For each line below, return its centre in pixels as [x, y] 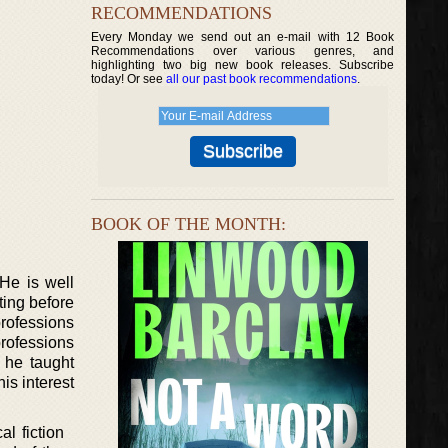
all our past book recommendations [261, 79]
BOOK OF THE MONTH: [188, 224]
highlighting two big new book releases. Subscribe [243, 65]
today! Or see [128, 79]
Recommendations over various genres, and [243, 51]
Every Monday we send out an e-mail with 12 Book [243, 37]
